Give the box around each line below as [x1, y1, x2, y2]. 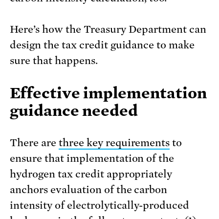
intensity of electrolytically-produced [10, 199, 190, 212]
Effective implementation [10, 84, 207, 102]
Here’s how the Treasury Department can [10, 23, 207, 36]
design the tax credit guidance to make [10, 39, 195, 51]
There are [10, 137, 59, 149]
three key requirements [58, 137, 170, 149]
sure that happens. [10, 55, 98, 67]
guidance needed [10, 102, 138, 120]
